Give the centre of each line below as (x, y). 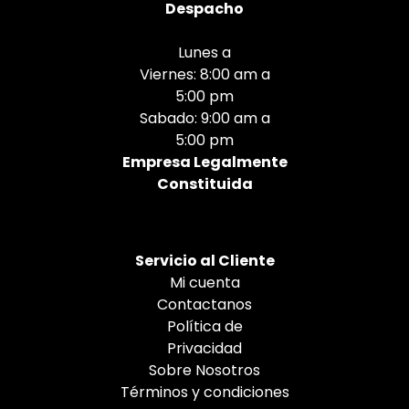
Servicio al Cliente (204, 260)
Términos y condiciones (204, 392)
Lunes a (204, 52)
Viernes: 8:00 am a (204, 74)
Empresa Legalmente (204, 162)
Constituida (204, 184)
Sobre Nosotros (204, 370)
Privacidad (204, 348)
